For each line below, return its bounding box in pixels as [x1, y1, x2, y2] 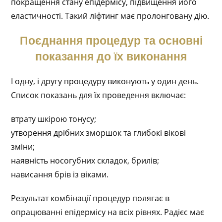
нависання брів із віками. [11, 169, 109, 180]
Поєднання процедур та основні [19, 34, 203, 47]
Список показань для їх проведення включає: [11, 90, 186, 101]
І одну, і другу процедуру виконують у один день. [11, 76, 199, 87]
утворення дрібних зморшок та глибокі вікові [11, 127, 186, 138]
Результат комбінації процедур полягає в [11, 193, 170, 204]
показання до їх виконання [35, 50, 187, 63]
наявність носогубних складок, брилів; [11, 155, 160, 166]
